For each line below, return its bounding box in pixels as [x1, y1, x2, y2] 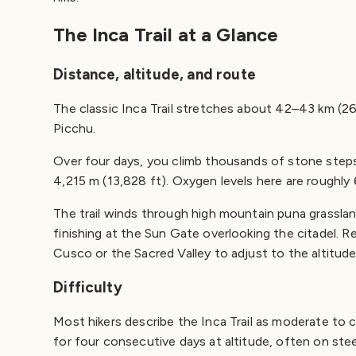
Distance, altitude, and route [53, 65, 256, 84]
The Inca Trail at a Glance [53, 23, 279, 47]
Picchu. [53, 121, 99, 137]
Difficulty [53, 278, 122, 297]
